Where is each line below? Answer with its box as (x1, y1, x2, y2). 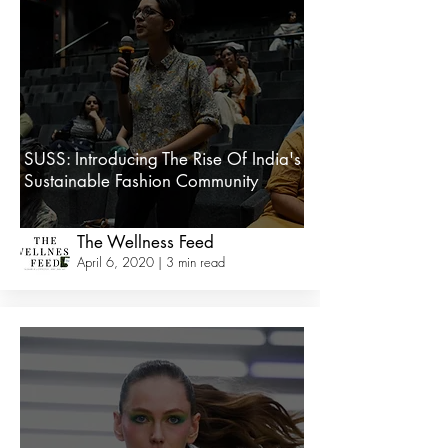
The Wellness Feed (77, 231, 214, 253)
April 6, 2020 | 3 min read (77, 253, 225, 271)
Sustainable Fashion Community (24, 170, 258, 192)
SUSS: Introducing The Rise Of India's (24, 148, 301, 170)
